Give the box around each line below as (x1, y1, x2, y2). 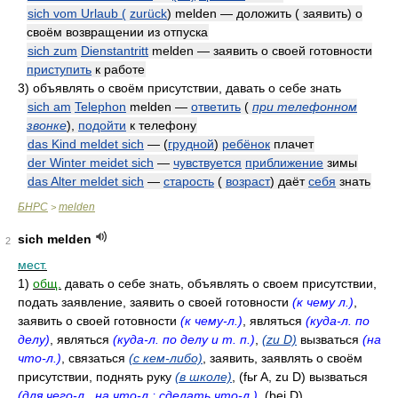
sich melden (18, 232, 92, 246)
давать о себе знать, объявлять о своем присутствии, (65, 276, 377, 291)
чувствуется (173, 155, 242, 170)
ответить (191, 99, 241, 114)
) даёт (270, 174, 308, 188)
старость (163, 174, 214, 188)
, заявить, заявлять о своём (203, 351, 362, 365)
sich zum (28, 44, 77, 58)
